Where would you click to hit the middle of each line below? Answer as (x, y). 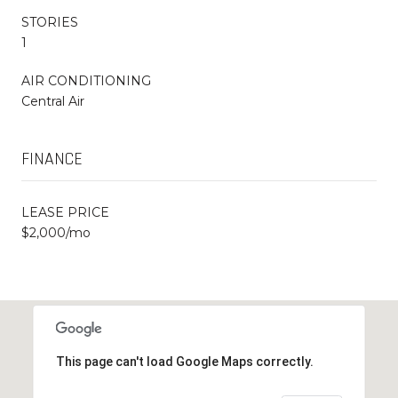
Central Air (53, 101)
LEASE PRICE (65, 212)
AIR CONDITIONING (86, 80)
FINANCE (52, 159)
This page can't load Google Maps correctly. (184, 361)
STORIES (50, 22)
